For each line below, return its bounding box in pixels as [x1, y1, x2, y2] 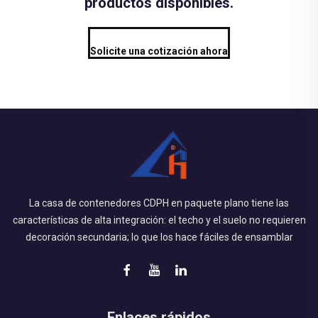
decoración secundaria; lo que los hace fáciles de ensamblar [25, 231, 293, 243]
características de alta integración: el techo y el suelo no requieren [12, 214, 306, 226]
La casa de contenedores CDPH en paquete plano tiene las [29, 197, 289, 209]
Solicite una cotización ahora [90, 45, 228, 57]
